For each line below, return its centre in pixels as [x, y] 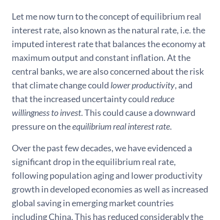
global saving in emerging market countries [93, 203]
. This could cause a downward [138, 113]
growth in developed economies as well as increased [110, 189]
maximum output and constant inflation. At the [101, 58]
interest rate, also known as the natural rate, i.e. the [109, 30]
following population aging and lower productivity [107, 176]
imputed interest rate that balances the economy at [109, 44]
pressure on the [42, 126]
